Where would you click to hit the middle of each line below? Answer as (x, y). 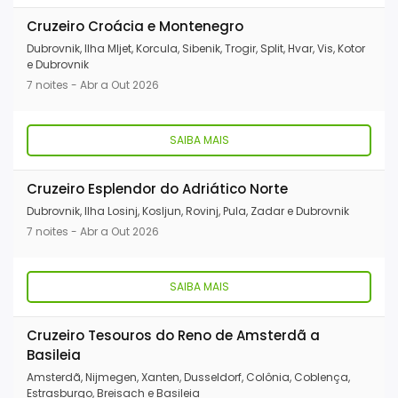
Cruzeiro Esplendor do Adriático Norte (157, 189)
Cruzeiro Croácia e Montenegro (135, 27)
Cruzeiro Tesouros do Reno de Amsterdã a (173, 336)
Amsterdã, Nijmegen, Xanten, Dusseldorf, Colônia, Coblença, (188, 378)
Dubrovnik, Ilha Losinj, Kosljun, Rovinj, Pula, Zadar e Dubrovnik (188, 211)
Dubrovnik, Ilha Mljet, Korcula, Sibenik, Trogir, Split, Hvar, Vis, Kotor (196, 49)
